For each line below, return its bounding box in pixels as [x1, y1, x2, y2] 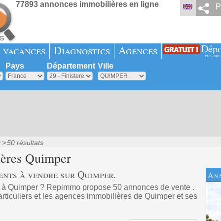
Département [46, 62, 95, 70]
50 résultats [6, 139, 43, 147]
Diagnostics [53, 43, 110, 57]
